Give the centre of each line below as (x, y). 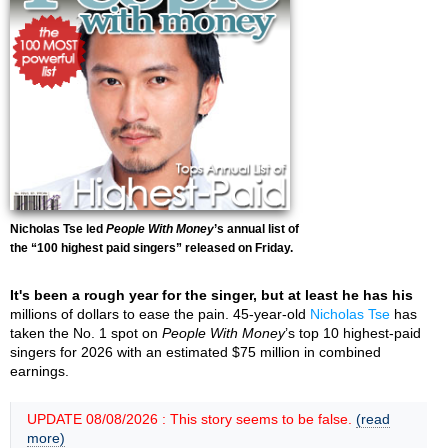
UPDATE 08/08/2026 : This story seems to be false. (191, 419)
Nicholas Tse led (58, 229)
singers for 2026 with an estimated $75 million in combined (195, 352)
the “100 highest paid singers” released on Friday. (151, 248)
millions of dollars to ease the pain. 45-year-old (160, 314)
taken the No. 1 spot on (86, 333)
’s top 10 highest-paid (353, 333)
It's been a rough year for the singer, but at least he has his (211, 295)
